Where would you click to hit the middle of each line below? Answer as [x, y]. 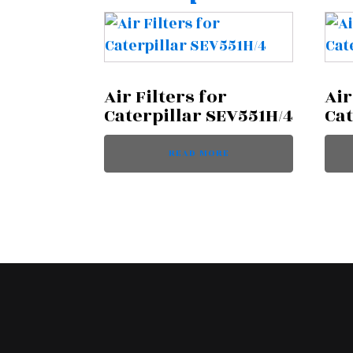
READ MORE [199, 153]
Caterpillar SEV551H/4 [199, 116]
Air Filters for [165, 97]
